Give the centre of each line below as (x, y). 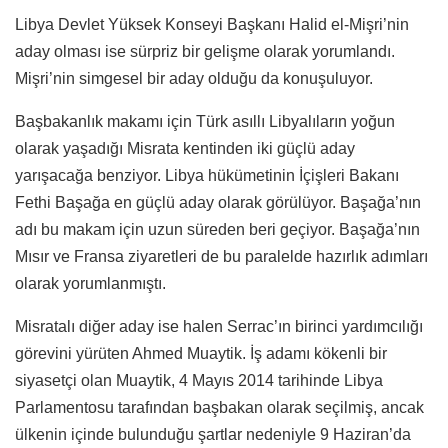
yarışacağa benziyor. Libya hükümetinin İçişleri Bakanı (207, 176)
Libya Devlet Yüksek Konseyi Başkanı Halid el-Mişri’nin (212, 25)
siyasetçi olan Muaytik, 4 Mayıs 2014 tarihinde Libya (199, 381)
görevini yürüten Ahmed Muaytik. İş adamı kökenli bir (201, 354)
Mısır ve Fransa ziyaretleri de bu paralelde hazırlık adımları (221, 257)
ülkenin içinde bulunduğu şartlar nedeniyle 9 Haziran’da (213, 435)
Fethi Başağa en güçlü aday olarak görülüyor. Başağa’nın (218, 203)
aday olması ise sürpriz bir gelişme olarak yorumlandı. (205, 52)
